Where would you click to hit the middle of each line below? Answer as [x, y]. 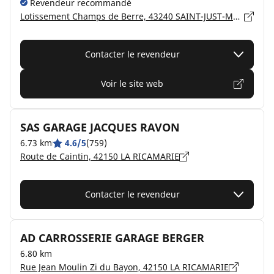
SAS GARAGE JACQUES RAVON [100, 127]
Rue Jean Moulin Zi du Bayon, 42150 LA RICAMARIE [124, 267]
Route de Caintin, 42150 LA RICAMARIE [100, 156]
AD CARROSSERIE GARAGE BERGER [112, 238]
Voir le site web [132, 83]
